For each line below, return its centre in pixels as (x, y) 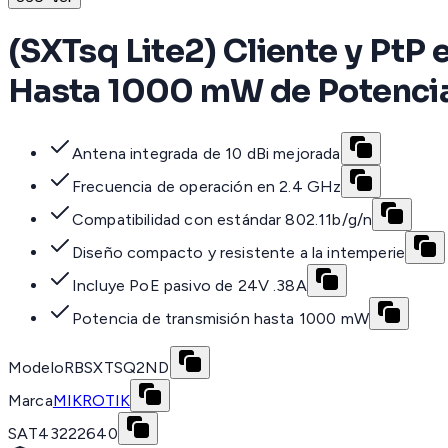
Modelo (36, 368)
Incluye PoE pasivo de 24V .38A (189, 286)
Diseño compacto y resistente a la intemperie (239, 253)
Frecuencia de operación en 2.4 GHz (207, 187)
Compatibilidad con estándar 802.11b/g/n (222, 220)
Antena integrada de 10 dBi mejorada (206, 154)
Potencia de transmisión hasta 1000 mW (220, 319)
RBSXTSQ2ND (116, 368)
